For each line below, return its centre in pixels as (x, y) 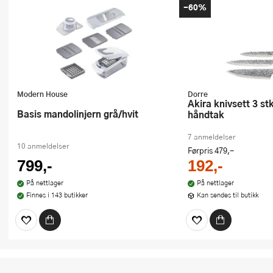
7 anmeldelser (211, 137)
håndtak (206, 115)
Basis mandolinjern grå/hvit (81, 113)
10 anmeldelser (43, 146)
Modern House (42, 94)
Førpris (201, 151)
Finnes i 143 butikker (57, 195)
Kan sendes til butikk (227, 195)
